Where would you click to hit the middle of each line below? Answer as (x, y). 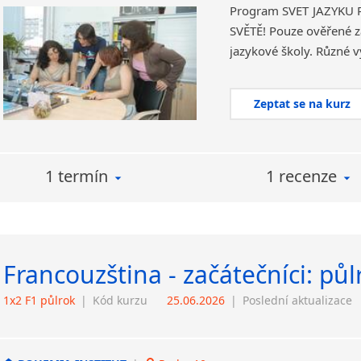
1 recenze (301, 176)
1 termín (76, 176)
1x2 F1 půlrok (39, 300)
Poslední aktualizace (297, 300)
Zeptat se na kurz (303, 104)
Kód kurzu (120, 300)
